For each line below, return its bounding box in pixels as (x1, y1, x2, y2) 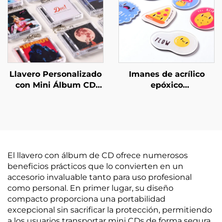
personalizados (135, 91, 198, 101)
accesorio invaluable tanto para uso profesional (7, 172, 192, 182)
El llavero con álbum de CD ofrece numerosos (7, 151, 188, 160)
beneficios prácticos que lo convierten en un (7, 162, 183, 171)
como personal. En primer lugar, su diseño (7, 183, 173, 193)
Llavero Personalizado (9, 69, 102, 79)
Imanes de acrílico (128, 69, 205, 79)
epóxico (150, 80, 183, 90)
